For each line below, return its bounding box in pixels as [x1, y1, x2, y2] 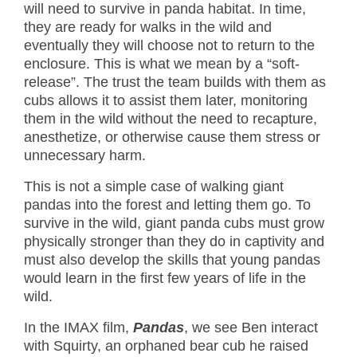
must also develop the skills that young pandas [24, 252, 320, 269]
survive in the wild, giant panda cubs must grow [24, 215, 324, 232]
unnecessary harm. [24, 147, 146, 164]
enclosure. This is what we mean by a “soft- [24, 56, 300, 73]
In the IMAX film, [24, 320, 133, 336]
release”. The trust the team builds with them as [24, 74, 326, 91]
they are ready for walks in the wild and [24, 19, 272, 36]
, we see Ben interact [184, 320, 318, 336]
